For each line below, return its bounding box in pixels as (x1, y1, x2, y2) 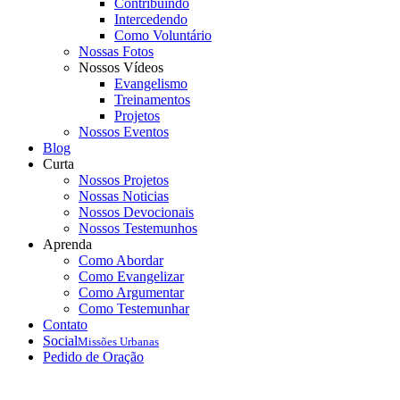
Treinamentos (114, 91, 190, 107)
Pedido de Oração (43, 348, 144, 364)
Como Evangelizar (79, 268, 184, 284)
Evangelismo (114, 75, 187, 91)
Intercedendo (114, 11, 187, 27)
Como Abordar (79, 252, 163, 268)
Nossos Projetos (79, 171, 169, 187)
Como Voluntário (114, 27, 212, 43)
